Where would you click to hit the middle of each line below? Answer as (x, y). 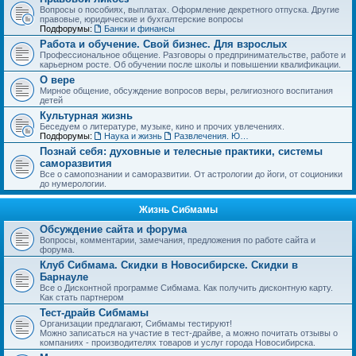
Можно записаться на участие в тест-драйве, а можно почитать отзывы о (189, 333)
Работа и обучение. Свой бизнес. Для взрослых (163, 44)
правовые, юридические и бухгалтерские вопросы (141, 19)
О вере (57, 79)
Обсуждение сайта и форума (113, 229)
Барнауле (64, 277)
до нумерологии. (73, 183)
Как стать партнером (82, 297)
